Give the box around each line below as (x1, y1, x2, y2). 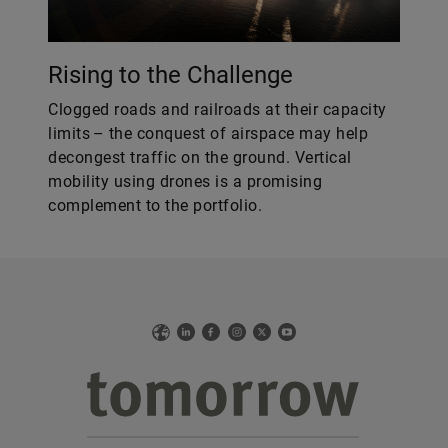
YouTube (278, 325, 334, 341)
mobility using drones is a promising (48, 172, 322, 191)
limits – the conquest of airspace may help (48, 124, 368, 143)
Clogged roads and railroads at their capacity (48, 100, 387, 119)
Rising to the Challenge (48, 61, 293, 89)
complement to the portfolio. (48, 196, 262, 215)
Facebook (202, 325, 266, 341)
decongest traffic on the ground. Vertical (48, 148, 352, 167)
